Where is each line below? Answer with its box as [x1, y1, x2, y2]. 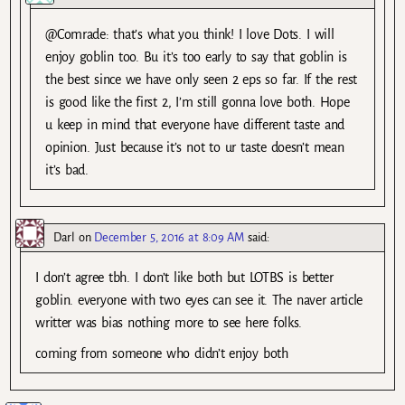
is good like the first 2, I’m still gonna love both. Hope [45, 95, 350, 110]
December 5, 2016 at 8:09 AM [94, 231, 244, 245]
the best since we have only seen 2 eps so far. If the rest [45, 72, 357, 88]
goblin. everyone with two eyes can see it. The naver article [35, 293, 363, 308]
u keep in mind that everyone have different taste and [45, 118, 344, 133]
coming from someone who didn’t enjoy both [35, 345, 288, 361]
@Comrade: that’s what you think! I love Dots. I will [45, 27, 334, 42]
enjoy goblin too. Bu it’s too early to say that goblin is [45, 50, 347, 65]
